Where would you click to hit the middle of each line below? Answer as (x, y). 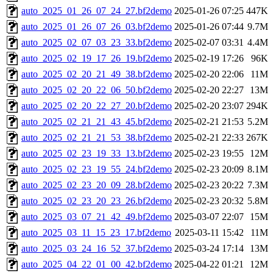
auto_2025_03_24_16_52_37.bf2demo (97, 249)
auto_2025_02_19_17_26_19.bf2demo (97, 58)
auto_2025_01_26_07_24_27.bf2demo (97, 11)
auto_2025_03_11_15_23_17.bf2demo (96, 233)
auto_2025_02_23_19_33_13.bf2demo (97, 154)
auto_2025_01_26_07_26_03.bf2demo (97, 27)
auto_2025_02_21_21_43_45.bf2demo (97, 122)
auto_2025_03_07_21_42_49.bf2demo (97, 217)
